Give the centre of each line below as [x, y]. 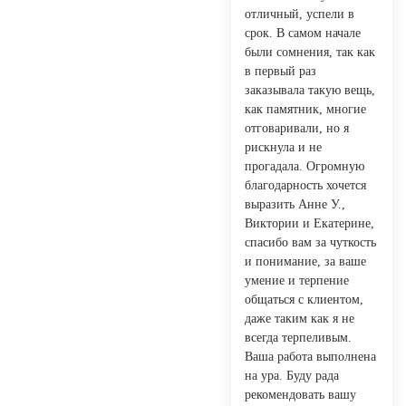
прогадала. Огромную [304, 166]
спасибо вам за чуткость [310, 242]
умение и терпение [297, 280]
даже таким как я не [300, 318]
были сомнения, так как [310, 52]
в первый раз [280, 71]
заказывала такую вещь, [310, 90]
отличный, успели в [300, 14]
